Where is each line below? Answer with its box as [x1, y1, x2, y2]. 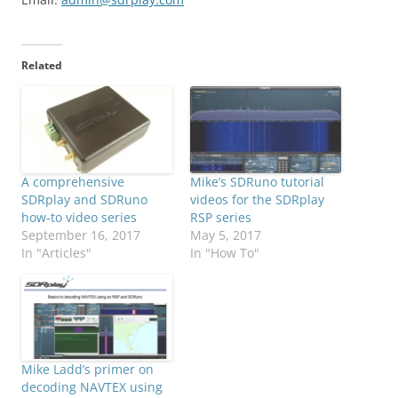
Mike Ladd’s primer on [21, 360, 154, 378]
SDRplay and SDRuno [21, 190, 147, 208]
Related [21, 58, 62, 74]
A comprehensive [21, 172, 124, 190]
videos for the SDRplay [190, 190, 324, 208]
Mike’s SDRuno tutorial [190, 172, 324, 190]
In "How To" [190, 243, 259, 261]
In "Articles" [21, 243, 92, 261]
